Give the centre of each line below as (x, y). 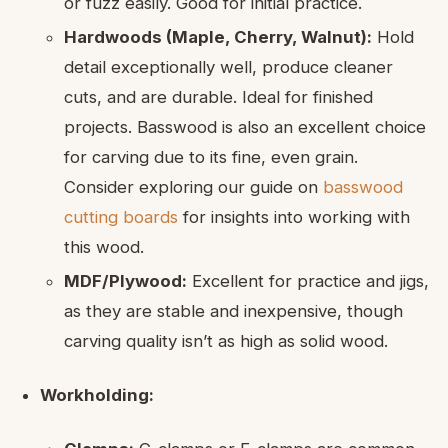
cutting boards (121, 216)
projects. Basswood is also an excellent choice (245, 126)
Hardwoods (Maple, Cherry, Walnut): (218, 36)
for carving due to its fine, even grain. (211, 156)
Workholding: (97, 394)
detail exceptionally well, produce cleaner (228, 66)
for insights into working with (294, 216)
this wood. (104, 246)
